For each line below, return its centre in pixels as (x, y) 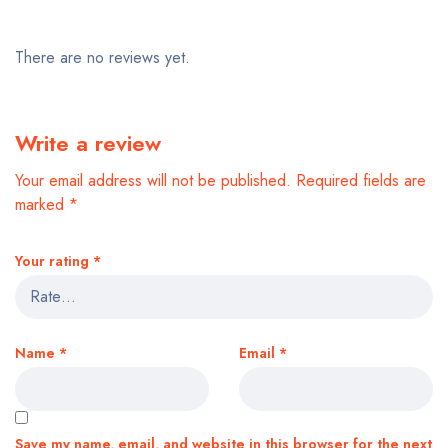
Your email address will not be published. (153, 180)
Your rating (54, 261)
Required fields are (361, 180)
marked (42, 204)
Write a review (88, 143)
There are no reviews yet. (102, 57)
